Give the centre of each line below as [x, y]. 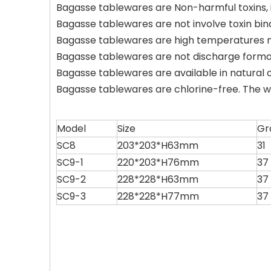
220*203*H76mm [158, 162]
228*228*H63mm [158, 179]
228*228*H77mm [158, 196]
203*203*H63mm [158, 145]
